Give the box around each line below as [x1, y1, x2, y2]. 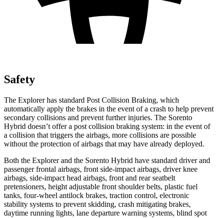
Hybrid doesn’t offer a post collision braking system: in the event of [4, 122, 210, 130]
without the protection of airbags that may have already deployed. [4, 139, 204, 148]
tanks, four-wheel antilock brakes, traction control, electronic [4, 191, 189, 200]
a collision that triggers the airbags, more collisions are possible [4, 130, 196, 139]
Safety [4, 73, 35, 86]
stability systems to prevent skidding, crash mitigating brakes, [4, 200, 191, 208]
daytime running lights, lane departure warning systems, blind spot [4, 208, 207, 217]
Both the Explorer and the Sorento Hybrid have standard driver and [4, 156, 210, 164]
